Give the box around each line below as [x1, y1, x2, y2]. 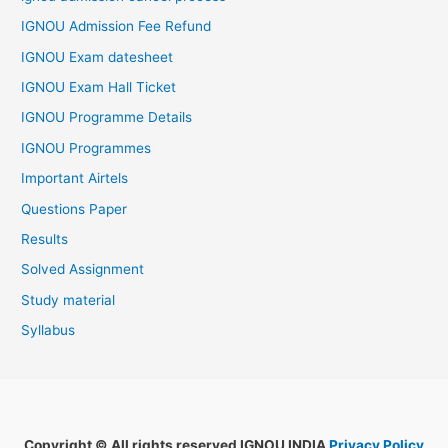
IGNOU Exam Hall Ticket [21, 78, 177, 95]
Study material [21, 291, 116, 308]
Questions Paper [21, 200, 128, 217]
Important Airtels [21, 170, 129, 187]
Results [21, 231, 69, 247]
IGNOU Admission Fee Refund [21, 18, 212, 35]
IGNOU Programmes [21, 139, 152, 156]
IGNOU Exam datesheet [21, 48, 174, 65]
